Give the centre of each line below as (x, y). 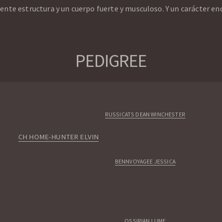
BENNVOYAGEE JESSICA (145, 162)
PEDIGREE (111, 61)
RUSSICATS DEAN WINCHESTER (145, 114)
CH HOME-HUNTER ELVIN (58, 137)
